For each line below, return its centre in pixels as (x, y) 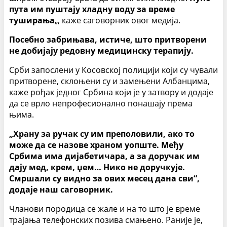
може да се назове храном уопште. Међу (96, 145)
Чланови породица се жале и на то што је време (105, 209)
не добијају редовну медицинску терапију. (101, 51)
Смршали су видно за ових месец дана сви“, (104, 179)
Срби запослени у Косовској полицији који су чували (113, 70)
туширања (32, 21)
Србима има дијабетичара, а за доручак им (104, 156)
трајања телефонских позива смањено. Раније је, (106, 220)
